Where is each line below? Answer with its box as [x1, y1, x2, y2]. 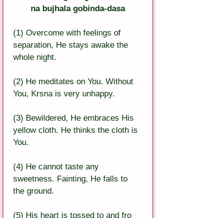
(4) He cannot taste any [13, 162, 101, 172]
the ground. [13, 186, 54, 196]
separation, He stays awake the [13, 40, 130, 50]
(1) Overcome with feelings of [13, 28, 123, 38]
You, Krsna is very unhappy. [13, 89, 115, 99]
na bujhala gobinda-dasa [31, 4, 125, 14]
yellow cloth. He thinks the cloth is [13, 126, 140, 135]
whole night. [13, 53, 56, 62]
